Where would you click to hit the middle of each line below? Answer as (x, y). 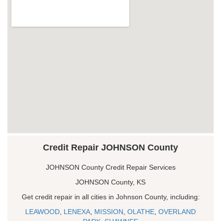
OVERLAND (177, 211)
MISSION (109, 211)
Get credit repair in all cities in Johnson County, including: (110, 197)
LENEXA (77, 211)
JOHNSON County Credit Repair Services (110, 167)
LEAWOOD (42, 211)
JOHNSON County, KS (110, 182)
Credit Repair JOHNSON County (110, 147)
